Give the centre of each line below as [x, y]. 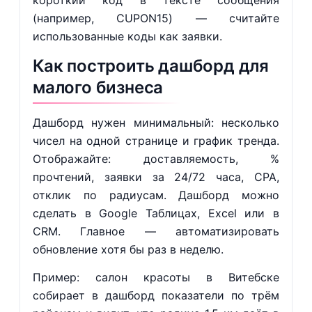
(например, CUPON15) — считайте [156, 18]
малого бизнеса [98, 87]
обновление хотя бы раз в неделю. [128, 249]
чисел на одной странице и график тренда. [156, 141]
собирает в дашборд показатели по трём [156, 295]
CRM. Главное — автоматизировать [156, 231]
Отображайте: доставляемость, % [156, 159]
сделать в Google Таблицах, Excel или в [156, 213]
